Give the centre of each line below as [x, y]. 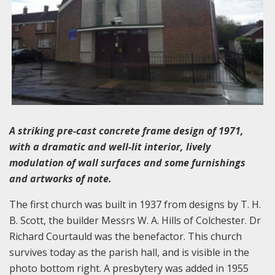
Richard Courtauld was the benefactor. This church [126, 236]
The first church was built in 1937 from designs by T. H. [135, 204]
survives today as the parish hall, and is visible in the [129, 252]
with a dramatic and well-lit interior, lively [110, 146]
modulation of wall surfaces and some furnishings [127, 162]
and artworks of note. [60, 178]
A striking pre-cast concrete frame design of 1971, [126, 130]
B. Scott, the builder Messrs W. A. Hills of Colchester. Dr [135, 220]
